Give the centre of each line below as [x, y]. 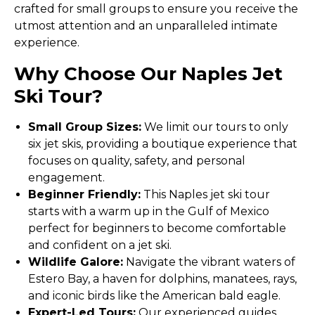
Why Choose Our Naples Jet [148, 74]
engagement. [66, 178]
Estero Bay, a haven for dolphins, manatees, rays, [162, 279]
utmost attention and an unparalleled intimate [146, 26]
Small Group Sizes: [85, 127]
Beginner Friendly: [84, 194]
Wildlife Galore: [76, 262]
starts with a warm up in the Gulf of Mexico [149, 211]
